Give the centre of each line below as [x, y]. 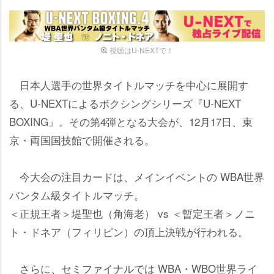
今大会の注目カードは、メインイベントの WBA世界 [137, 176]
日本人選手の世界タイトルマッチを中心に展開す [129, 84]
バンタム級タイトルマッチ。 [77, 194]
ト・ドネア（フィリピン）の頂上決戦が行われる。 [129, 231]
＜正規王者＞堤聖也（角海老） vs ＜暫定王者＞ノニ [132, 213]
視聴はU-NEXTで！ [141, 50]
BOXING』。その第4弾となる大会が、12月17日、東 [131, 121]
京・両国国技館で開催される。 [82, 139]
